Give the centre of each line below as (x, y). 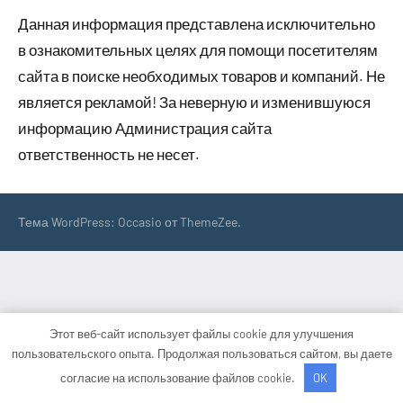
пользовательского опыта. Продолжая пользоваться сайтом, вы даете (201, 353)
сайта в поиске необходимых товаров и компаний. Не (201, 76)
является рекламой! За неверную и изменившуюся (194, 102)
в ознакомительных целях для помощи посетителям (198, 49)
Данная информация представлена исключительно (197, 23)
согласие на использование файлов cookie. (179, 377)
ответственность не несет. (109, 154)
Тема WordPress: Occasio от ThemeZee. (130, 222)
